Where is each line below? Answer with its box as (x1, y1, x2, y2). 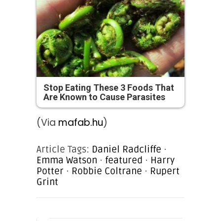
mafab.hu (58, 115, 103, 129)
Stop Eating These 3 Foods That (43, 82, 174, 93)
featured (105, 154, 143, 166)
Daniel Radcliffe (92, 143, 161, 155)
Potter (37, 165, 64, 177)
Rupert (150, 165, 180, 177)
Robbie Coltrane (72, 165, 142, 177)
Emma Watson (37, 154, 97, 166)
